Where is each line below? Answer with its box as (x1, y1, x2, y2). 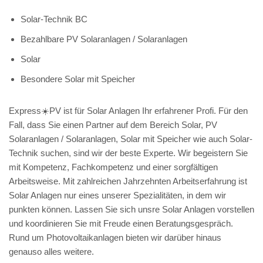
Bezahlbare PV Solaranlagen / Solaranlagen (21, 33, 187, 44)
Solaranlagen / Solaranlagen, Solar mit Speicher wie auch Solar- (9, 133, 252, 144)
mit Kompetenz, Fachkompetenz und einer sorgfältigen (9, 161, 218, 172)
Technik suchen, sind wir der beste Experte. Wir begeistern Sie (9, 147, 248, 158)
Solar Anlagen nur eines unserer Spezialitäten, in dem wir (9, 190, 226, 200)
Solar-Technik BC (21, 14, 87, 24)
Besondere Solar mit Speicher (21, 73, 135, 84)
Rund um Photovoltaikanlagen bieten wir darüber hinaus (9, 232, 221, 242)
